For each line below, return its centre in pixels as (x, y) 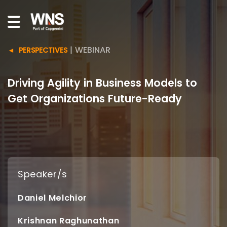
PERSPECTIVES (43, 50)
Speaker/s (43, 174)
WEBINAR (93, 50)
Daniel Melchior (53, 198)
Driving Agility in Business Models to (102, 83)
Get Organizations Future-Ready (95, 99)
